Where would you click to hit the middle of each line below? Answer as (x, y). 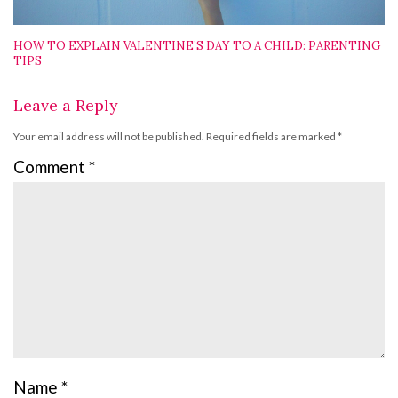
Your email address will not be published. (109, 136)
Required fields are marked (272, 136)
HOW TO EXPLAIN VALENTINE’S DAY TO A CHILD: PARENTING (197, 45)
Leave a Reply (66, 105)
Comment (51, 166)
